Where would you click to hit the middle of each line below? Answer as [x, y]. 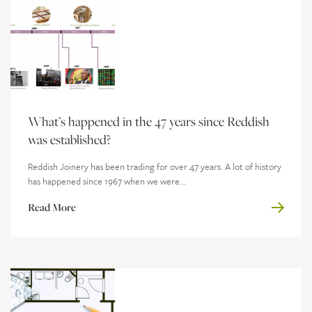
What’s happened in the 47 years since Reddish [149, 122]
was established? [69, 140]
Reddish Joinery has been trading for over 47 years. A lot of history [155, 166]
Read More [52, 207]
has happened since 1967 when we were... [107, 181]
